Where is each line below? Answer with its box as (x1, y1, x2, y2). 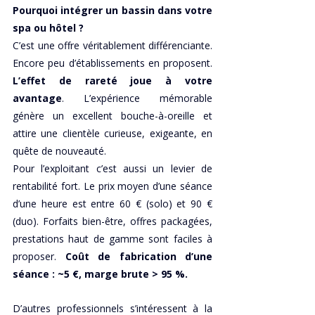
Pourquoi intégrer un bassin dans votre (13, 4, 212, 18)
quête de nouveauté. (13, 144, 109, 158)
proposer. (13, 250, 65, 264)
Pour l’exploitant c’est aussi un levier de (13, 162, 212, 176)
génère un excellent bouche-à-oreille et (13, 109, 212, 123)
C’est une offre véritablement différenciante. (13, 39, 212, 53)
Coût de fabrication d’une (65, 250, 212, 264)
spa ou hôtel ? (13, 21, 84, 35)
